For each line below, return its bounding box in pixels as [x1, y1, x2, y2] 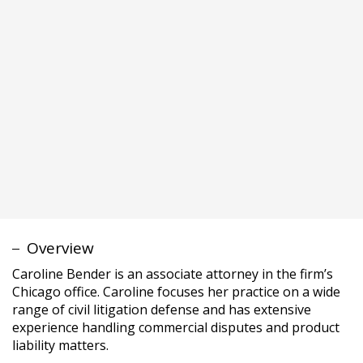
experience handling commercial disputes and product [12, 318, 340, 336]
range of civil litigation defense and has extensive [12, 301, 311, 318]
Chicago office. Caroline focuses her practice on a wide [12, 283, 340, 301]
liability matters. [12, 336, 109, 354]
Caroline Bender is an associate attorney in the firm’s [12, 265, 333, 283]
